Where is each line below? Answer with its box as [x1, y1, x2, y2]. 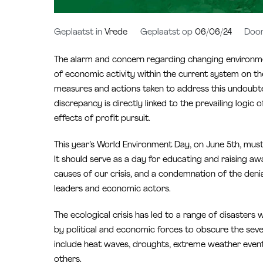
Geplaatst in [54, 28, 104, 38]
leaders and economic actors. [54, 185, 171, 194]
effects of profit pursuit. [54, 114, 150, 123]
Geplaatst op [140, 28, 195, 38]
